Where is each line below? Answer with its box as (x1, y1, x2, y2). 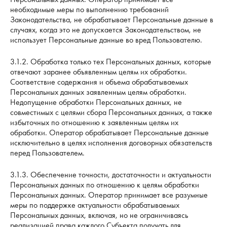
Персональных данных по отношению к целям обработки (10, 179, 199, 191)
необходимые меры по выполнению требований (10, 4, 169, 15)
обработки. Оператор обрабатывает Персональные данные (10, 127, 209, 138)
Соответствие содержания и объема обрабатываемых (10, 76, 188, 87)
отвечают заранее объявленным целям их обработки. (10, 66, 187, 77)
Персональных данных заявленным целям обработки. (10, 86, 186, 97)
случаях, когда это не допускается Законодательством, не (10, 24, 201, 35)
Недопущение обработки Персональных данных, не (10, 96, 182, 107)
